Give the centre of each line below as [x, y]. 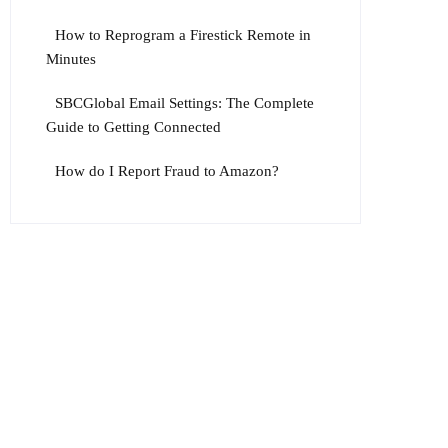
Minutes [71, 59]
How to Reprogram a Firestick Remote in [183, 35]
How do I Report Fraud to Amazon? [167, 171]
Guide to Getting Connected [134, 127]
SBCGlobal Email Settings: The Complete [185, 103]
